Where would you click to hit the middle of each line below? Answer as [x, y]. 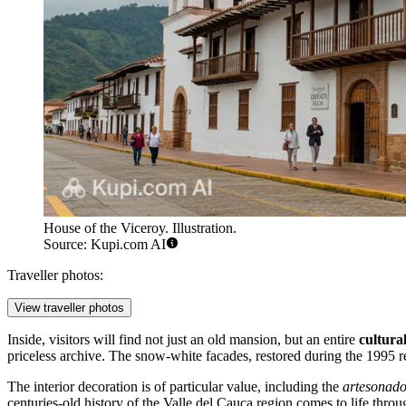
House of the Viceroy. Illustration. [140, 228]
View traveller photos [69, 308]
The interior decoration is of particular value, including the [175, 387]
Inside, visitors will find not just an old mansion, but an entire [183, 340]
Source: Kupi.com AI [105, 245]
